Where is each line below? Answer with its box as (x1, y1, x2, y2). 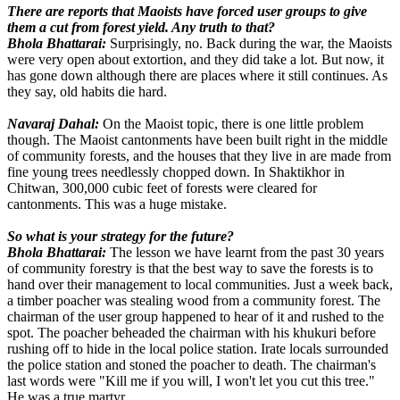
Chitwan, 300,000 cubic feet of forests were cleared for (7, 180, 317, 196)
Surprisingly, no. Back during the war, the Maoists (106, 36, 392, 52)
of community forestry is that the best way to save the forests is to (7, 261, 373, 277)
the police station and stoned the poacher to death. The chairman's (7, 357, 376, 373)
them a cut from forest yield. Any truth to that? (7, 20, 275, 36)
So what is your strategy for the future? (7, 229, 234, 245)
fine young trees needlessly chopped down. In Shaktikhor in (7, 164, 345, 180)
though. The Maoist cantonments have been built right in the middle (7, 132, 387, 148)
